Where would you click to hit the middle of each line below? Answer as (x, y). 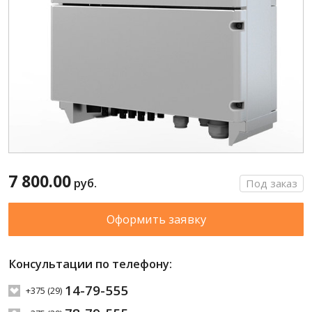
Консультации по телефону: (90, 263)
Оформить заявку (156, 219)
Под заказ (272, 183)
